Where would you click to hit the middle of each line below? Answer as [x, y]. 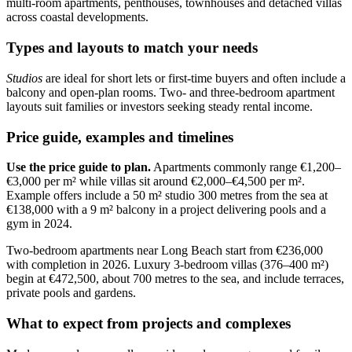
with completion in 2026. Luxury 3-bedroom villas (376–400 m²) [167, 265]
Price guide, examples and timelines [120, 137]
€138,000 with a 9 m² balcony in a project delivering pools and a [166, 210]
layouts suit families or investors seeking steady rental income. [159, 106]
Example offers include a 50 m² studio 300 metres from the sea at [167, 196]
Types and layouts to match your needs [132, 48]
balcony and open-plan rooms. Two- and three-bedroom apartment [170, 92]
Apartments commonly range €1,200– [246, 167]
